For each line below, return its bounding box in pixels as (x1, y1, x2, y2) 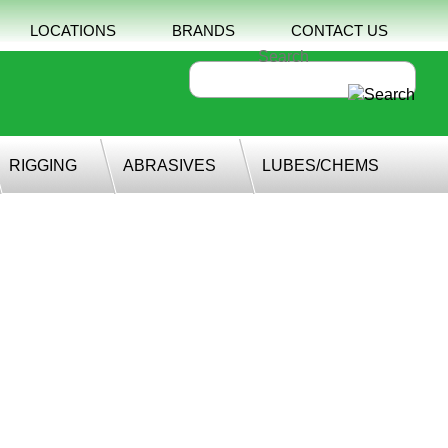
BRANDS (172, 22, 235, 39)
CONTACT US (291, 22, 388, 39)
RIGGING (9, 157, 77, 174)
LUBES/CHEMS (262, 157, 379, 174)
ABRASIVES (123, 157, 216, 174)
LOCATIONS (30, 22, 116, 39)
